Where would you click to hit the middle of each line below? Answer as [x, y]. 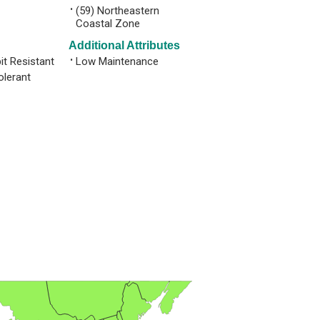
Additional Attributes [124, 45]
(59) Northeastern [117, 10]
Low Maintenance [117, 61]
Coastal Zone [108, 23]
